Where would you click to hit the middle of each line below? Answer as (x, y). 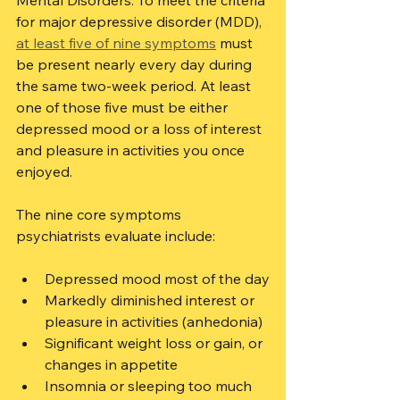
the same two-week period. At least (135, 86)
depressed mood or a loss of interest (141, 129)
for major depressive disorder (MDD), (141, 21)
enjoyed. (44, 171)
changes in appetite (111, 364)
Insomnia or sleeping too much (148, 386)
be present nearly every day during (136, 64)
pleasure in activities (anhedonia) (154, 321)
